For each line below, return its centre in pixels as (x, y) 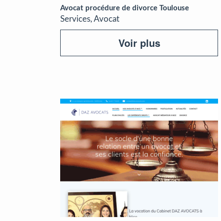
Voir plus (139, 43)
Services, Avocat (90, 19)
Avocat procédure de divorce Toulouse (125, 8)
